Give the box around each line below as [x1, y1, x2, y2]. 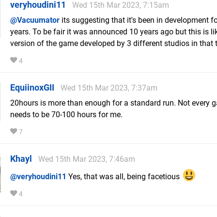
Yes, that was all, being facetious [66, 172, 182, 181]
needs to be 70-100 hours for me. [10, 110, 123, 120]
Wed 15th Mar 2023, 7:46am [38, 155, 135, 164]
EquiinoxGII [10, 82, 54, 93]
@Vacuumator [10, 15, 60, 25]
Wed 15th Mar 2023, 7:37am [61, 83, 157, 93]
